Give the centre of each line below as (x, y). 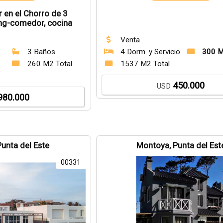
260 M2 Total (50, 64)
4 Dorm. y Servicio (150, 52)
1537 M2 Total (145, 64)
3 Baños (41, 52)
